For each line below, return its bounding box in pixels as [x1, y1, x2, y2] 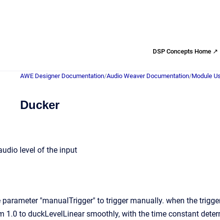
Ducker [20, 98, 59, 111]
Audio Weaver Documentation [107, 72, 189, 80]
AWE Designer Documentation [20, 72, 104, 80]
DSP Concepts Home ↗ [153, 47, 218, 55]
